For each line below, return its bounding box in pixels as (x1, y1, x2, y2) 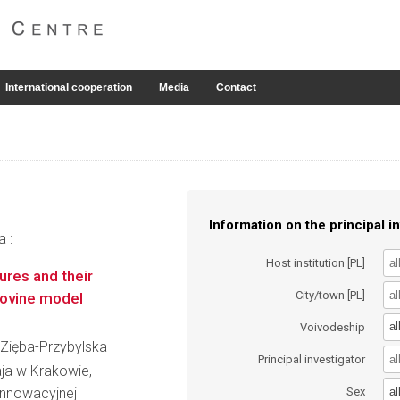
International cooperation (5, 81, 132, 94)
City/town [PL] (296, 287, 366, 302)
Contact (216, 81, 256, 94)
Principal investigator (258, 353, 366, 367)
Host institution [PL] (266, 255, 366, 270)
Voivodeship (300, 320, 366, 334)
